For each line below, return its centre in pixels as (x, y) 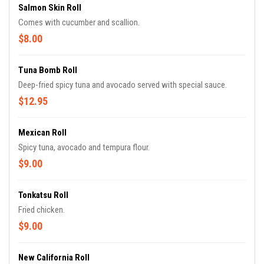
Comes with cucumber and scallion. (79, 22)
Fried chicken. (42, 210)
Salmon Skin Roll (50, 8)
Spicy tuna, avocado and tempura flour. (84, 147)
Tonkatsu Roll (43, 195)
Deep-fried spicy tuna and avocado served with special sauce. (123, 85)
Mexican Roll (42, 133)
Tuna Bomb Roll (48, 70)
